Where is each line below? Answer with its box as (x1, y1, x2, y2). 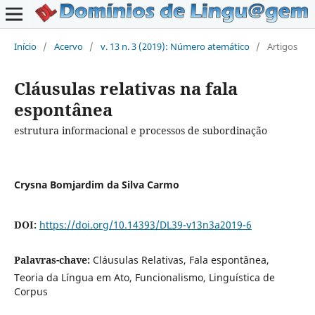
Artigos (266, 39, 297, 53)
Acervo (53, 39, 83, 53)
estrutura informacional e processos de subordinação (13, 123, 267, 137)
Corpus (13, 284, 48, 298)
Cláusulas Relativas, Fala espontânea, (92, 252, 269, 266)
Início (13, 39, 37, 53)
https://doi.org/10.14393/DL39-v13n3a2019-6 (39, 217, 252, 231)
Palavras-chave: (13, 252, 93, 266)
